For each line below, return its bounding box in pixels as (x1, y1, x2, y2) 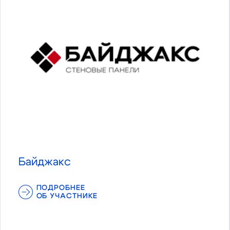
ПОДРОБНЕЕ (36, 184, 85, 191)
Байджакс (18, 156, 71, 167)
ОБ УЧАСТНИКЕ (36, 192, 98, 200)
